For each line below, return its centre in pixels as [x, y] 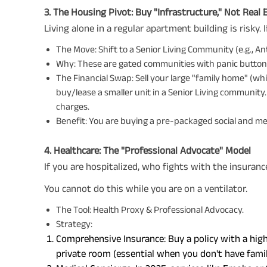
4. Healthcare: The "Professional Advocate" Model [148, 150]
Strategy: [74, 223]
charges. [73, 106]
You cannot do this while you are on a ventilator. [146, 188]
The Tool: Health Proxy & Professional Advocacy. [150, 209]
